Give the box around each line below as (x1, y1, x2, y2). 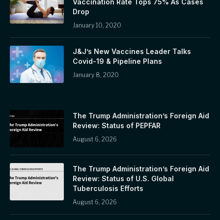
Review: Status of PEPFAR (73, 121, 161, 130)
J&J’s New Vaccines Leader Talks (73, 47, 191, 55)
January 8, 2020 (73, 71, 119, 79)
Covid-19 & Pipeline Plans (73, 57, 162, 65)
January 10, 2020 (73, 22, 121, 29)
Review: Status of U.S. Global (73, 174, 174, 183)
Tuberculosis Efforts (73, 184, 143, 192)
